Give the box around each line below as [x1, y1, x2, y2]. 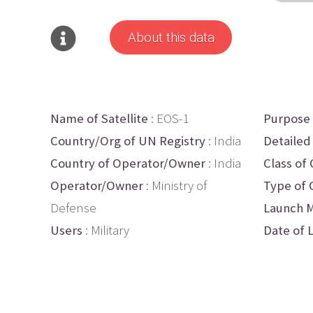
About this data [127, 29, 214, 45]
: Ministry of [143, 177, 207, 194]
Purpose [263, 110, 310, 126]
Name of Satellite [50, 110, 148, 126]
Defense [50, 199, 96, 216]
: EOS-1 [148, 110, 189, 126]
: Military [82, 221, 129, 238]
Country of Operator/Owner [50, 154, 205, 171]
